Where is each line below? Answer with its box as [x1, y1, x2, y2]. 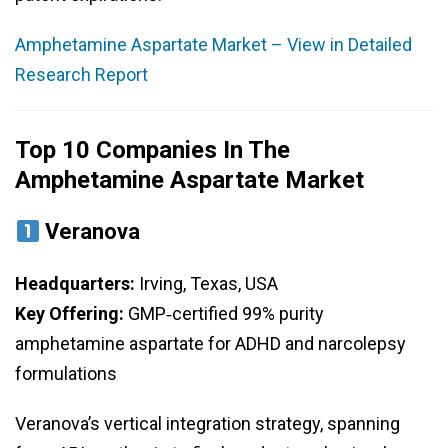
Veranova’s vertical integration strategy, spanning [15, 413, 400, 435]
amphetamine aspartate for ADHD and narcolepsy [15, 333, 406, 355]
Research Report [15, 64, 148, 86]
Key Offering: [15, 303, 124, 325]
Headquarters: [15, 273, 135, 295]
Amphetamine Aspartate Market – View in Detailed [15, 34, 412, 56]
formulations [15, 363, 117, 385]
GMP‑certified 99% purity [124, 303, 324, 325]
